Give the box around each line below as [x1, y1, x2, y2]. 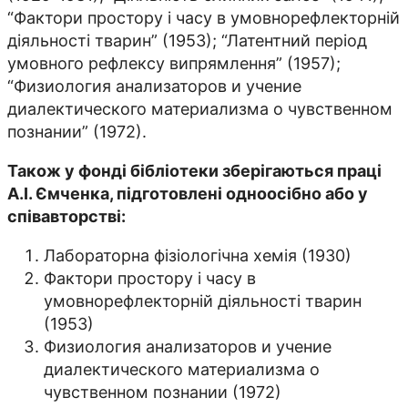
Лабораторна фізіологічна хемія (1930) [44, 246, 352, 266]
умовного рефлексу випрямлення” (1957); [7, 54, 341, 74]
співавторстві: [7, 207, 126, 227]
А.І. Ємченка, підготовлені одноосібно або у [7, 184, 368, 204]
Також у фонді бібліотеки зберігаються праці [7, 161, 382, 181]
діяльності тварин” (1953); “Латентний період [7, 31, 367, 51]
